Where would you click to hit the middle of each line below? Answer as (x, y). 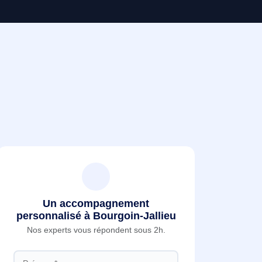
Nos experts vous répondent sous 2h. (96, 230)
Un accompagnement (96, 204)
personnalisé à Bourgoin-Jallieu (96, 216)
